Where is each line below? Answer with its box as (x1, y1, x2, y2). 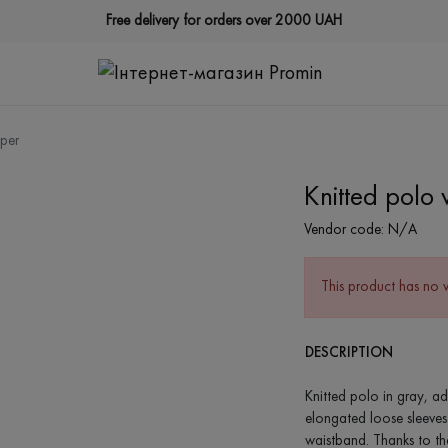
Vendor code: (304, 223, 384, 239)
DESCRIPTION (305, 345, 393, 360)
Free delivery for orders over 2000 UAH (106, 13, 342, 29)
